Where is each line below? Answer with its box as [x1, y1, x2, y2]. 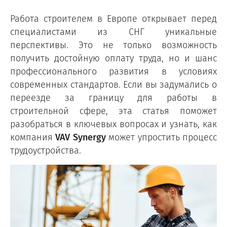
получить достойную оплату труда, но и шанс [10, 51, 217, 64]
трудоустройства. [10, 143, 81, 157]
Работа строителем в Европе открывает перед [10, 12, 217, 25]
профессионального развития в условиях [10, 64, 217, 78]
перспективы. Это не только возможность [10, 38, 217, 51]
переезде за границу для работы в [10, 91, 217, 104]
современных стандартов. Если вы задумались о [10, 78, 217, 91]
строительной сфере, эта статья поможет [10, 104, 217, 117]
